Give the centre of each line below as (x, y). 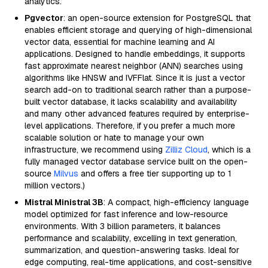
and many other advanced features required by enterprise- (137, 114)
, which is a (229, 150)
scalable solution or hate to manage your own (114, 138)
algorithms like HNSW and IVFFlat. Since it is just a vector (135, 78)
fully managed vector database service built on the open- (136, 162)
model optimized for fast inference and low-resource (126, 214)
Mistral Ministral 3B (64, 202)
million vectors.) (55, 185)
